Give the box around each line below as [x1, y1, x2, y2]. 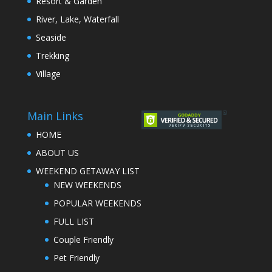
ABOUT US [35, 146, 79, 158]
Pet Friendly [53, 251, 100, 263]
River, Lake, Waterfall [35, 13, 119, 25]
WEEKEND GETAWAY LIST [35, 165, 140, 177]
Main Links [27, 108, 83, 123]
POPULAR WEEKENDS [53, 197, 141, 209]
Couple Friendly [53, 233, 114, 245]
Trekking [35, 50, 69, 62]
